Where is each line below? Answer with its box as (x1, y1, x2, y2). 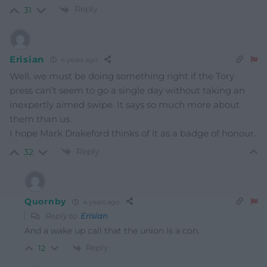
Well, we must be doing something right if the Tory (10, 70, 234, 82)
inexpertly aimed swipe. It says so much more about (10, 98, 240, 110)
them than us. (10, 113, 72, 125)
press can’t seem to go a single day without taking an (10, 84, 245, 96)
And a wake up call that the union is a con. (24, 225, 200, 237)
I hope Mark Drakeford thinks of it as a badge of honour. (10, 127, 256, 139)
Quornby (24, 196, 66, 207)
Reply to (44, 211, 80, 221)
